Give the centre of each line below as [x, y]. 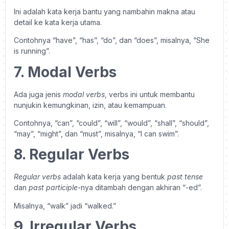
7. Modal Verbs [65, 72]
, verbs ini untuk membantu [150, 94]
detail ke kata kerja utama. [59, 22]
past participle [53, 188]
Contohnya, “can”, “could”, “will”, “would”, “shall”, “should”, [111, 123]
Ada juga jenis [38, 94]
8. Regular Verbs [72, 155]
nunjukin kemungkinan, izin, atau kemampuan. [91, 105]
